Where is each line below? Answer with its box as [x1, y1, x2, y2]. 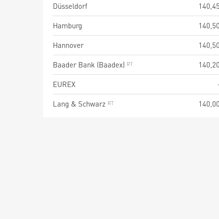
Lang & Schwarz [53, 99, 108, 109]
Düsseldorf [53, 1, 88, 11]
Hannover [53, 40, 84, 50]
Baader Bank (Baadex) [53, 60, 127, 69]
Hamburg [53, 21, 82, 30]
